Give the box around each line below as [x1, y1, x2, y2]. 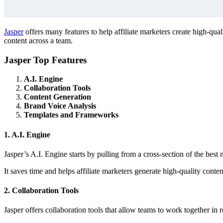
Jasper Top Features [4, 54, 87, 65]
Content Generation [24, 93, 91, 102]
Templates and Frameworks [24, 111, 118, 119]
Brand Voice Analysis [24, 102, 96, 111]
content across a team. [4, 36, 73, 45]
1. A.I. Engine [4, 130, 50, 139]
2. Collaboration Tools [4, 186, 79, 195]
